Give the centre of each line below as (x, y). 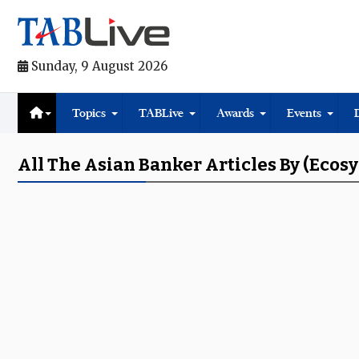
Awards (235, 113)
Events (304, 113)
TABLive (161, 113)
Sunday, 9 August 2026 (98, 66)
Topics (89, 113)
